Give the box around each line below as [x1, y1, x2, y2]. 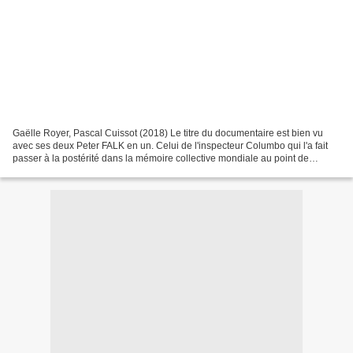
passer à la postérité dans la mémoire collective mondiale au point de [13, 152, 309, 164]
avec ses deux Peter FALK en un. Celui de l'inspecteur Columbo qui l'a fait [13, 139, 328, 151]
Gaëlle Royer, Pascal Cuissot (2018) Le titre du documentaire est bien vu [13, 127, 323, 139]
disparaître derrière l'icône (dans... [13, 165, 158, 176]
